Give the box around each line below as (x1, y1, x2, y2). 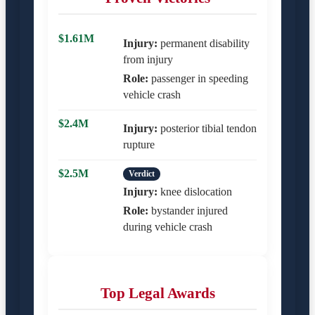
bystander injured (148, 204, 228, 217)
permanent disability (157, 37, 250, 49)
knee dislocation (157, 185, 232, 198)
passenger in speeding (148, 72, 248, 84)
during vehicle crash (123, 220, 212, 233)
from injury (123, 53, 173, 65)
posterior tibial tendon (157, 122, 257, 134)
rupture (123, 138, 155, 150)
